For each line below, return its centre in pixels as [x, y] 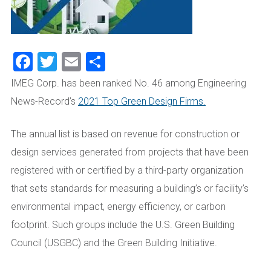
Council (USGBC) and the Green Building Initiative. [114, 243]
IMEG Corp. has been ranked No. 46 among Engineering [129, 83]
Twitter [87, 62]
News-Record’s [44, 101]
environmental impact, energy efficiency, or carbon [118, 207]
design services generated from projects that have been [130, 152]
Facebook [73, 62]
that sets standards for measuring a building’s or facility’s [130, 188]
